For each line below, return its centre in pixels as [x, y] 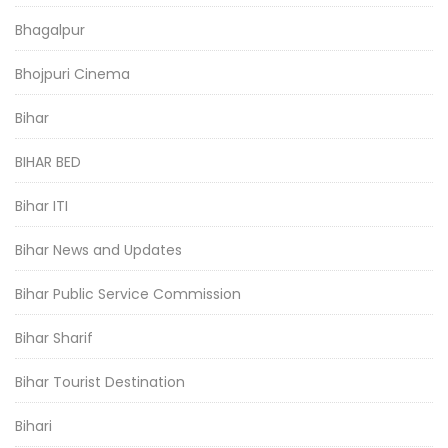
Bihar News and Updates [98, 250]
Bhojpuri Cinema [72, 74]
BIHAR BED [48, 162]
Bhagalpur [50, 30]
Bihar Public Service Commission [128, 294]
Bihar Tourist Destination [100, 382]
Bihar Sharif [54, 338]
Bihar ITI [41, 206]
